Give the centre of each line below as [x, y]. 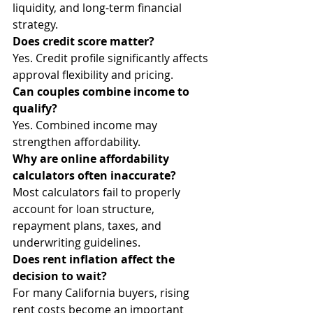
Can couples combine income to [102, 92]
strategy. [35, 24]
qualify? [35, 108]
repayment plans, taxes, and [88, 226]
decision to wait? [60, 276]
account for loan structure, [85, 209]
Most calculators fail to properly [98, 192]
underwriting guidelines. [77, 242]
